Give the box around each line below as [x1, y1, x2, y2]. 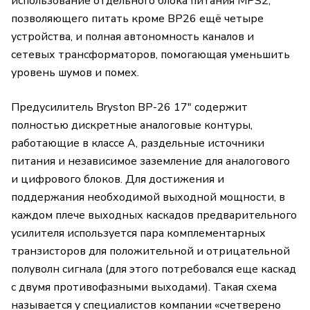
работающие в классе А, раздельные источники [11, 136, 264, 152]
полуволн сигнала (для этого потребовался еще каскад [11, 262, 296, 277]
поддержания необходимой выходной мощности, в [11, 190, 285, 206]
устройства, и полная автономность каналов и [11, 29, 254, 45]
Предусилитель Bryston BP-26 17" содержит [11, 100, 248, 116]
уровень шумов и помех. [11, 65, 139, 81]
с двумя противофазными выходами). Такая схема [11, 280, 277, 295]
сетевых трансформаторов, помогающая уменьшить [11, 47, 290, 63]
